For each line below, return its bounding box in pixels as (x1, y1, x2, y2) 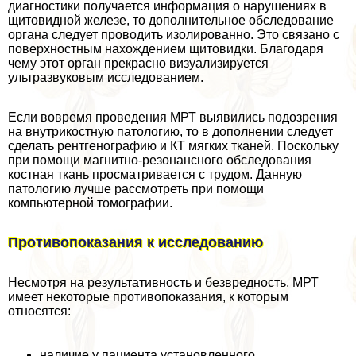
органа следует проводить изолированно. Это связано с (8, 27, 339, 41)
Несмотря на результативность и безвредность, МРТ (8, 276, 319, 290)
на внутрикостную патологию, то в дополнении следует (8, 124, 333, 138)
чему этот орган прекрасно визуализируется (8, 56, 269, 70)
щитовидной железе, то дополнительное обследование (8, 13, 334, 27)
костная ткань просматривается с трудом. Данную (8, 167, 302, 181)
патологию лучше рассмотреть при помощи (8, 181, 264, 195)
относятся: (8, 304, 71, 319)
